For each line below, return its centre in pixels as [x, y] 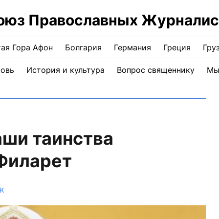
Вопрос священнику [155, 70]
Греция [177, 47]
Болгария [83, 47]
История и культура [65, 70]
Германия [132, 47]
